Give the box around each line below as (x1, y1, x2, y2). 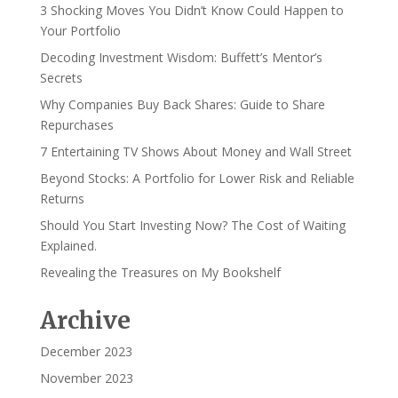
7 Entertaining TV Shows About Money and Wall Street (39, 143, 352, 160)
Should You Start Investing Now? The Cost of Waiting (39, 217, 346, 234)
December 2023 (39, 343, 132, 360)
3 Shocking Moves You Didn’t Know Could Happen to (39, 2, 344, 19)
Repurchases (39, 116, 114, 133)
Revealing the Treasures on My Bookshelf (39, 264, 281, 281)
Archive (39, 306, 131, 335)
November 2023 (39, 370, 133, 386)
